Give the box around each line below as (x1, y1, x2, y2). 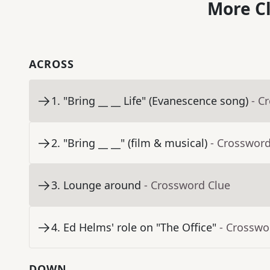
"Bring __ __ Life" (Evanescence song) (63, 93, 248, 108)
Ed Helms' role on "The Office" (63, 220, 216, 235)
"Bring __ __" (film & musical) (63, 136, 207, 151)
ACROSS (29, 57, 74, 72)
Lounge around (63, 178, 141, 193)
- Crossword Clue (144, 178, 230, 193)
